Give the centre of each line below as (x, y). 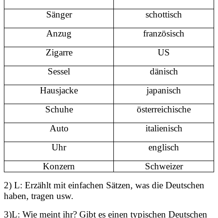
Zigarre (59, 52)
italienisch (164, 128)
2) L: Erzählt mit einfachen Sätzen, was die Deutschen (104, 185)
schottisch (164, 14)
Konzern (59, 166)
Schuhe (59, 109)
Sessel (59, 71)
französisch (164, 33)
